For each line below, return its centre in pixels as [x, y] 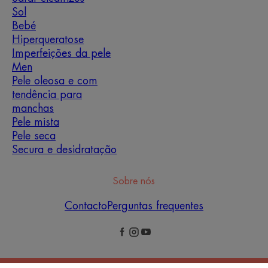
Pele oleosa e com [55, 81]
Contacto [86, 206]
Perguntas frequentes [155, 206]
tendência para [47, 95]
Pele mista [36, 122]
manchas [33, 109]
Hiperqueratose [48, 40]
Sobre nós [134, 182]
